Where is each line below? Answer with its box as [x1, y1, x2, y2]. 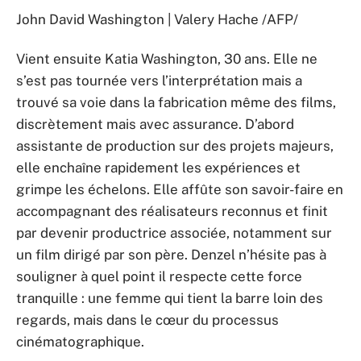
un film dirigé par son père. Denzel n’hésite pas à [16, 247, 326, 263]
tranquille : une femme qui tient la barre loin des [16, 290, 323, 307]
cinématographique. [16, 334, 144, 351]
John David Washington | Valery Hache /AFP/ [16, 10, 298, 27]
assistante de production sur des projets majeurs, [16, 138, 334, 155]
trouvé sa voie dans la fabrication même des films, [16, 94, 336, 111]
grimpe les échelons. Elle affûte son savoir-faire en [16, 181, 343, 198]
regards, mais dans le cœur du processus [16, 312, 279, 329]
